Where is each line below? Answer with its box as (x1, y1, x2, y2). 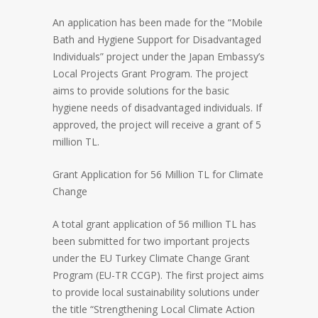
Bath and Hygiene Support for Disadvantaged (53, 33, 261, 47)
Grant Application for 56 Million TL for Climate (53, 168, 263, 182)
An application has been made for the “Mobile (53, 16, 263, 30)
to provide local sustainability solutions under (53, 285, 259, 300)
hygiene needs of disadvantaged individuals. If (53, 101, 262, 115)
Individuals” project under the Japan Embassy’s (53, 50, 265, 64)
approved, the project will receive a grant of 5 (53, 118, 261, 132)
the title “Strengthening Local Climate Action (53, 302, 255, 317)
